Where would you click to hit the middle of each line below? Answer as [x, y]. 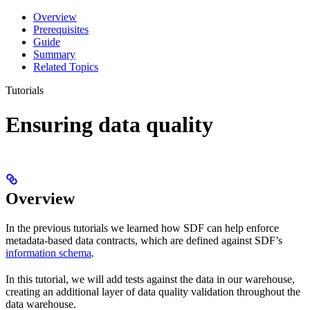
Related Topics [66, 67]
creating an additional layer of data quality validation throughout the [153, 292]
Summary [54, 55]
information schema [48, 253]
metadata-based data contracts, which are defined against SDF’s [144, 241]
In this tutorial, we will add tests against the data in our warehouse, [150, 280]
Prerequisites [61, 30]
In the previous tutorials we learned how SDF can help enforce [142, 228]
